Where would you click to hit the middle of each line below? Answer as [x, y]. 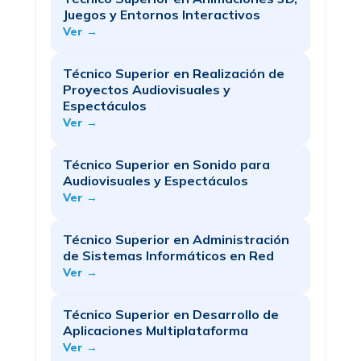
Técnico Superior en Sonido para [166, 164]
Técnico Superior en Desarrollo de [171, 314]
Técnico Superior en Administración [176, 239]
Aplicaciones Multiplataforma [156, 330]
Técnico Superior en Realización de [174, 73]
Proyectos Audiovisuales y [147, 89]
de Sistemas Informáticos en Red [168, 255]
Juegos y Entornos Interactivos [162, 15]
